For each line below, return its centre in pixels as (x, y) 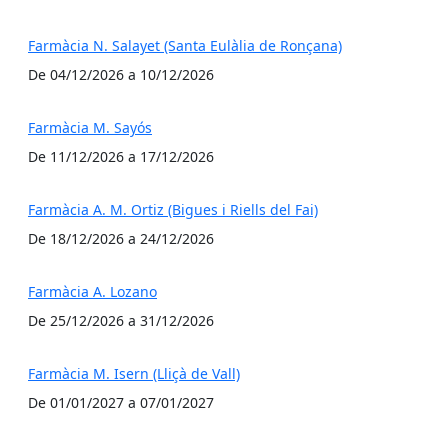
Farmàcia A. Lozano (92, 291)
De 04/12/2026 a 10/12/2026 (121, 74)
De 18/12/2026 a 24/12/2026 (121, 238)
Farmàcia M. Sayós (90, 127)
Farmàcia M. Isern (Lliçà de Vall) (134, 373)
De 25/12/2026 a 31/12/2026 (121, 320)
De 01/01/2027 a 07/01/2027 (121, 402)
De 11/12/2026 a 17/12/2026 (121, 156)
